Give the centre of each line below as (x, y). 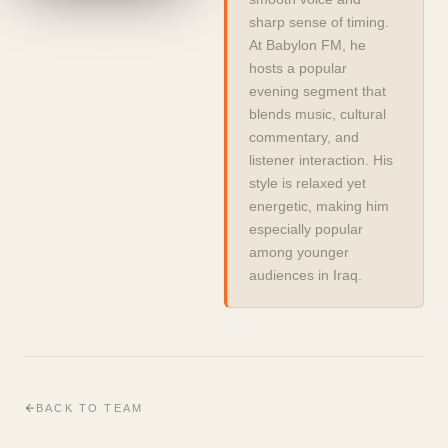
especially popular (306, 229)
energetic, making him (319, 206)
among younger (299, 252)
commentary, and (304, 137)
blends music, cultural (318, 114)
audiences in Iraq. (306, 275)
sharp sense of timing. (319, 22)
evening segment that (318, 91)
